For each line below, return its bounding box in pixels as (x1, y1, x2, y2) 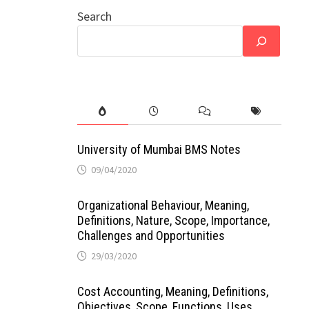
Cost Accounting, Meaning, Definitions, (77, 284, 268, 299)
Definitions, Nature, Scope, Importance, (77, 213, 270, 228)
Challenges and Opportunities (77, 228, 225, 243)
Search (77, 8, 112, 24)
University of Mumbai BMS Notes (77, 142, 241, 157)
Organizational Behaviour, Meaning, (77, 198, 249, 212)
